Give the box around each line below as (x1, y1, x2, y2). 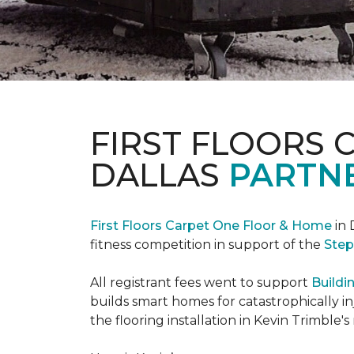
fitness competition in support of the (90, 237, 324, 252)
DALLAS (90, 156, 228, 194)
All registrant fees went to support (90, 275, 311, 290)
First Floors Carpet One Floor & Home (90, 218, 332, 233)
